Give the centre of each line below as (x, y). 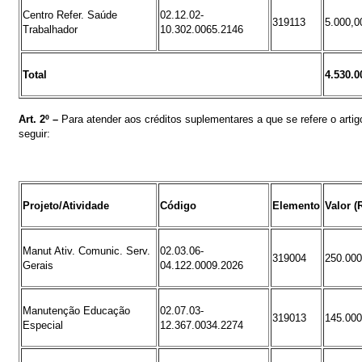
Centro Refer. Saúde (70, 15)
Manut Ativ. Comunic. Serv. (86, 250)
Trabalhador (50, 29)
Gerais (38, 265)
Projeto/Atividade (66, 205)
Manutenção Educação (76, 310)
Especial (43, 325)
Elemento (296, 205)
